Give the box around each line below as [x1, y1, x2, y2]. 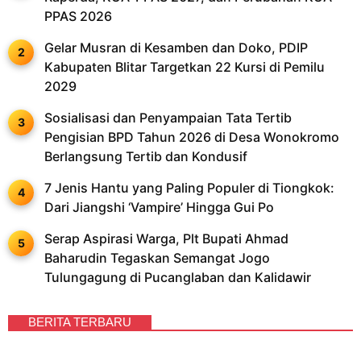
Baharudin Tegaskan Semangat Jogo [44, 250, 270, 267]
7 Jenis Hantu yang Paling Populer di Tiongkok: [44, 180, 334, 197]
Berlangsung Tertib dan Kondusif [44, 148, 247, 165]
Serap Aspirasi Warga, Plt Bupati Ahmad [44, 230, 288, 247]
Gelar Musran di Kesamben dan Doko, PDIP [44, 39, 308, 56]
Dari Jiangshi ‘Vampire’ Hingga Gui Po [44, 199, 274, 216]
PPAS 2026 [44, 8, 112, 25]
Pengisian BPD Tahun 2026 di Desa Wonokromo [44, 129, 339, 146]
